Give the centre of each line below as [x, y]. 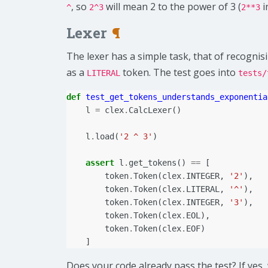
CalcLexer [150, 110]
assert [100, 163]
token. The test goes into [179, 73]
